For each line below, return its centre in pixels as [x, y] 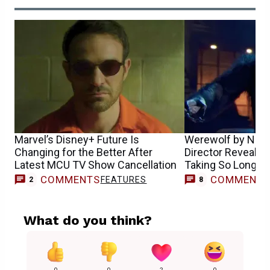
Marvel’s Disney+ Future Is [77, 140]
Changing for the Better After [83, 152]
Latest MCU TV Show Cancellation [96, 165]
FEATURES [124, 179]
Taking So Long [221, 165]
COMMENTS [70, 179]
